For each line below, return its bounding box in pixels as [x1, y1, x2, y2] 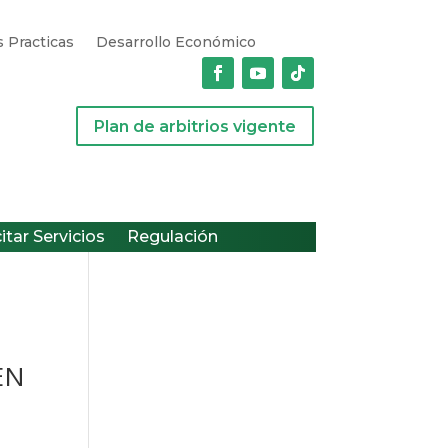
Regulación [127, 226, 218, 246]
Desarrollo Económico [95, 32, 256, 51]
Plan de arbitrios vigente [93, 116, 296, 136]
